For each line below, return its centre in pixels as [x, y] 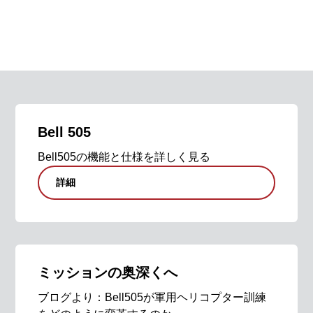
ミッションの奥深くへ [108, 273]
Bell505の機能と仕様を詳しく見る [124, 157]
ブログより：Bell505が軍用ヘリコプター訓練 [152, 298]
